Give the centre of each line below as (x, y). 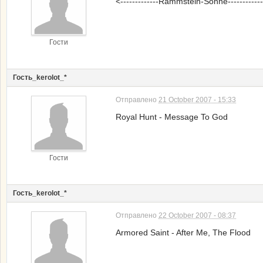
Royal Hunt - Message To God (172, 117)
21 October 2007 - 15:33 (197, 100)
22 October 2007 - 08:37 (197, 215)
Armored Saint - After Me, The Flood (183, 232)
